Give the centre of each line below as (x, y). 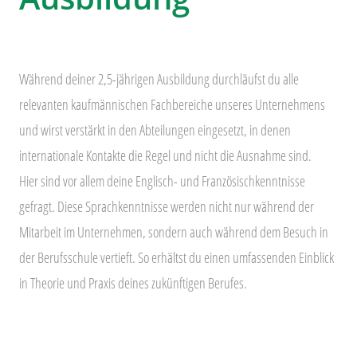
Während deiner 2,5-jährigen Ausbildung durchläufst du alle (159, 79)
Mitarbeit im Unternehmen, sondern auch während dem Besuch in (174, 232)
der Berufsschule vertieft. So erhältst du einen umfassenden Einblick (177, 258)
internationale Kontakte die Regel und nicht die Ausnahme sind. (165, 156)
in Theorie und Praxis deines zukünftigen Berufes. (133, 283)
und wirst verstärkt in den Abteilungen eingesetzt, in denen (155, 130)
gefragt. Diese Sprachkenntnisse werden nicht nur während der (167, 207)
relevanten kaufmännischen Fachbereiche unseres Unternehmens (172, 105)
